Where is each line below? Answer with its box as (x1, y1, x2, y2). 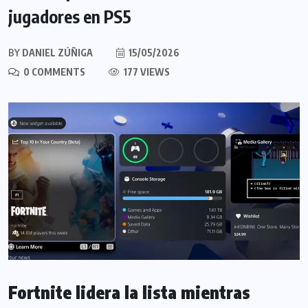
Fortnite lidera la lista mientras (8, 281, 250, 304)
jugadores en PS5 (8, 5, 131, 27)
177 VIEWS (122, 65, 170, 78)
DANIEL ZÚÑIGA (20, 46, 93, 58)
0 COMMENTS (21, 65, 85, 78)
